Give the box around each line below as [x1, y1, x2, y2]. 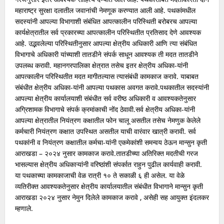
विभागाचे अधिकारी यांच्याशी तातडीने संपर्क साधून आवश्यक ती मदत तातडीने [14, 49, 198, 59]
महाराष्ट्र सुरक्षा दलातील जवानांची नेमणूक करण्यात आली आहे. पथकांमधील [14, 5, 195, 15]
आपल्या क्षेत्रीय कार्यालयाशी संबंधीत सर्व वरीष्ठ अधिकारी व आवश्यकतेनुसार [14, 93, 196, 103]
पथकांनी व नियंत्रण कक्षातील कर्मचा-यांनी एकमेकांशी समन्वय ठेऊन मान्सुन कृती [14, 137, 207, 147]
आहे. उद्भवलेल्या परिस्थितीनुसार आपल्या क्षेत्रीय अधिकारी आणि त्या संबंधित [14, 38, 197, 48]
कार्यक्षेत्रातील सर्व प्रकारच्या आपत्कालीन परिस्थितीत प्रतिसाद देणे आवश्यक [14, 27, 201, 37]
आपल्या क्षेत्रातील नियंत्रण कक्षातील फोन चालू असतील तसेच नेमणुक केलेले [14, 115, 200, 125]
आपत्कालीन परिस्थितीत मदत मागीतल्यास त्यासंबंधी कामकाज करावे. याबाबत [14, 71, 198, 81]
